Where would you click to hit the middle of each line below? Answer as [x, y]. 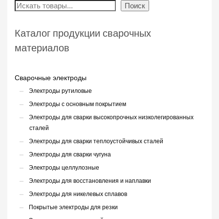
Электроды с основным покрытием [77, 104]
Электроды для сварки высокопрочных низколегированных [111, 117]
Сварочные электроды [51, 78]
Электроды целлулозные [64, 168]
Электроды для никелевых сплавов [78, 194]
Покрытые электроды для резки [73, 207]
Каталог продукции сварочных [83, 33]
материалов [42, 48]
